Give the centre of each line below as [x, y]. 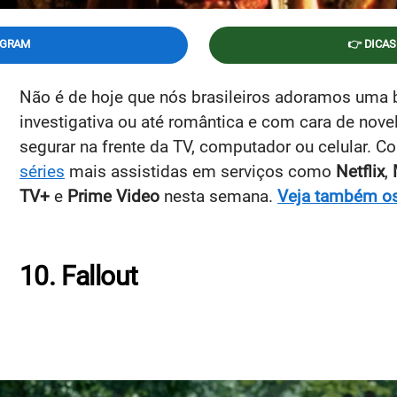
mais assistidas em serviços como [200, 171]
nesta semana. [218, 196]
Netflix [360, 171]
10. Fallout [79, 276]
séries [42, 171]
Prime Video [113, 196]
